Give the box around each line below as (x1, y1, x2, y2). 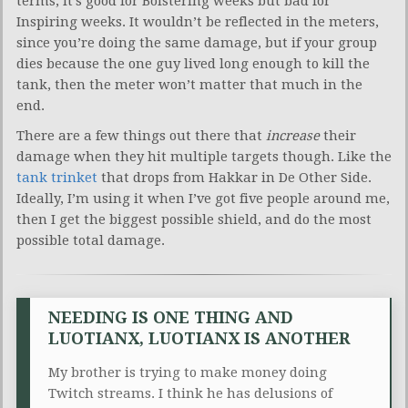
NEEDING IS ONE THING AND (48, 307, 293, 327)
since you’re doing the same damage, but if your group (16, 34, 377, 51)
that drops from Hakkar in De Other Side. (97, 168, 372, 186)
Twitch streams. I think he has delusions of (48, 384, 332, 402)
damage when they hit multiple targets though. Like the (16, 148, 392, 165)
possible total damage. (16, 231, 165, 249)
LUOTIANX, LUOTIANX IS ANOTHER (48, 328, 351, 348)
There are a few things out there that (16, 127, 266, 144)
